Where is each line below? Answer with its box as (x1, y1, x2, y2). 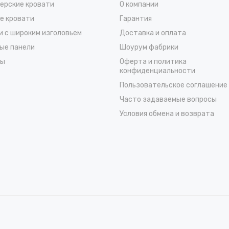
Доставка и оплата (120, 28, 186, 37)
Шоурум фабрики (120, 42, 178, 52)
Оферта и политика (120, 57, 187, 66)
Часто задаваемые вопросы (120, 95, 217, 104)
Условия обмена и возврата (120, 109, 214, 118)
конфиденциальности (120, 66, 195, 75)
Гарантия (120, 14, 152, 23)
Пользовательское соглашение (120, 80, 227, 89)
